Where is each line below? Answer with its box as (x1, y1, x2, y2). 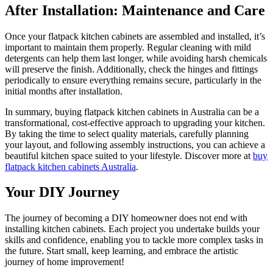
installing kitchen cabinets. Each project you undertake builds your (5, 224, 260, 235)
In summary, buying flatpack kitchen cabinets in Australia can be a (5, 106, 259, 117)
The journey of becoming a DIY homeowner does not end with (5, 213, 247, 224)
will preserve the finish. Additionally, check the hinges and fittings (5, 63, 258, 74)
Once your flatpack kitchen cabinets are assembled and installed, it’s (5, 30, 265, 41)
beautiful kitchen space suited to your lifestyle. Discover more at (5, 150, 253, 161)
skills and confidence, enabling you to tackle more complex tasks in (5, 235, 263, 246)
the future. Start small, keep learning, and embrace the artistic (5, 246, 238, 257)
